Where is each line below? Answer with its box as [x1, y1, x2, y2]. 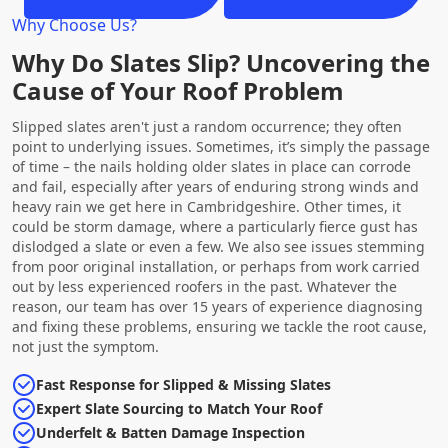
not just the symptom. [12, 337, 159, 357]
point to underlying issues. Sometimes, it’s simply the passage [12, 137, 430, 157]
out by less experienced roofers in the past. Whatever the [12, 277, 397, 297]
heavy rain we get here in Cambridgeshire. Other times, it [12, 197, 401, 217]
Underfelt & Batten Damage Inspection [36, 423, 305, 443]
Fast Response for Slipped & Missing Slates [36, 375, 331, 395]
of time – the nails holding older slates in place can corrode [12, 157, 411, 177]
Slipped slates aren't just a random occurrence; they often [12, 117, 402, 137]
